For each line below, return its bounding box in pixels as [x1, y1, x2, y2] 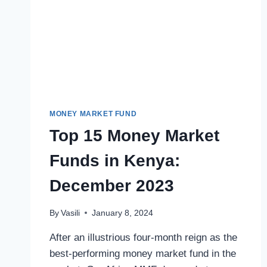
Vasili [61, 208, 80, 218]
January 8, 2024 [92, 208, 154, 218]
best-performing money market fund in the [49, 247, 236, 259]
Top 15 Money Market [49, 126, 219, 145]
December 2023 [49, 176, 174, 195]
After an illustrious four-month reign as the [49, 231, 237, 243]
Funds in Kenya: [49, 151, 180, 170]
